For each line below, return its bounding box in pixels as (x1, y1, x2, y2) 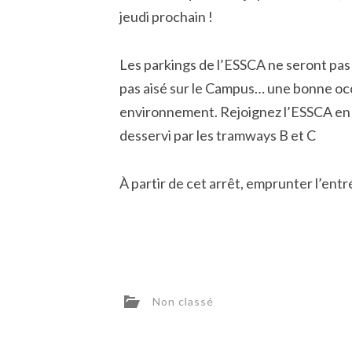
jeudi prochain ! (119, 8, 213, 26)
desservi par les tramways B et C (119, 126, 316, 144)
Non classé (152, 294, 214, 308)
